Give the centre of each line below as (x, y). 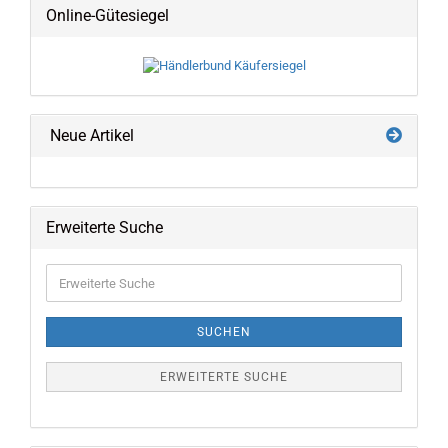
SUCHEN (224, 332)
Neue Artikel (90, 135)
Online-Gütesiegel (107, 15)
